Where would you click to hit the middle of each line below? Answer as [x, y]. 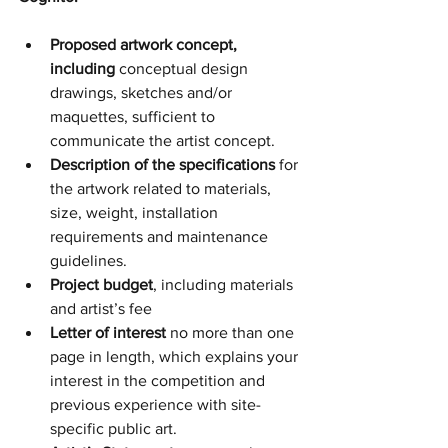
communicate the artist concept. [164, 140]
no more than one [234, 332]
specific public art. [115, 428]
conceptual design [185, 68]
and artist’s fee [103, 308]
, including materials [225, 284]
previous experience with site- [155, 404]
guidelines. [88, 260]
